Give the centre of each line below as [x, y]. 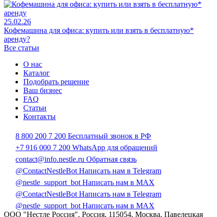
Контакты [39, 116]
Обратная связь [111, 159]
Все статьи [22, 47]
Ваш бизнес [43, 90]
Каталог [37, 73]
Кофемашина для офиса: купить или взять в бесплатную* [99, 30]
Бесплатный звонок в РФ [109, 136]
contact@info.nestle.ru [50, 159]
